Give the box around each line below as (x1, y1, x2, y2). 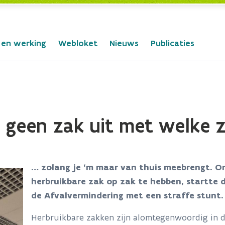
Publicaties (151, 38, 194, 49)
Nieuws (109, 38, 139, 49)
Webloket (58, 38, 97, 49)
